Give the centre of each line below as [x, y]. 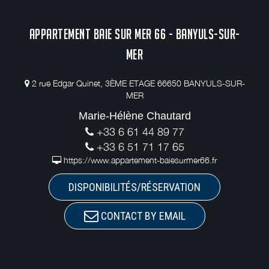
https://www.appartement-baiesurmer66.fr [140, 160]
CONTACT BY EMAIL [142, 216]
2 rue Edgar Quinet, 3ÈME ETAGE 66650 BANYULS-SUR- [138, 83]
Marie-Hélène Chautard [134, 116]
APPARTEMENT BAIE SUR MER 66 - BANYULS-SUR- [134, 34]
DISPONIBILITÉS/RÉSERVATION [134, 187]
